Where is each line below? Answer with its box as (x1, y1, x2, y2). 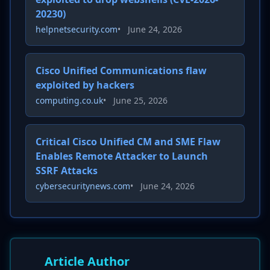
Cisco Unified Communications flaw (36, 64, 207, 77)
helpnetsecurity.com (36, 24, 118, 35)
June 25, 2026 (113, 95, 168, 106)
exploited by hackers (36, 78, 134, 92)
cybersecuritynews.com (36, 180, 130, 192)
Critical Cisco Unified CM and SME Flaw (36, 135, 221, 148)
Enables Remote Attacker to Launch (36, 149, 208, 163)
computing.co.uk (36, 95, 103, 106)
